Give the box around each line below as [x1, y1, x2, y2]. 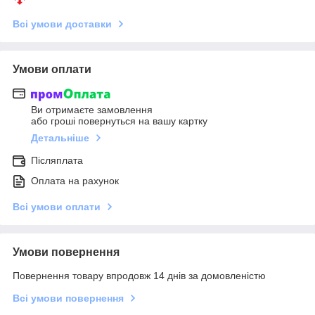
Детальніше [31, 132, 89, 144]
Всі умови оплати [13, 201, 101, 213]
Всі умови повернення [13, 292, 124, 304]
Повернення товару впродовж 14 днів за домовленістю [13, 270, 266, 282]
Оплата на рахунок [31, 175, 119, 187]
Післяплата [31, 155, 83, 167]
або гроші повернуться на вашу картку [31, 115, 207, 127]
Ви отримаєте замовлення [31, 104, 153, 116]
